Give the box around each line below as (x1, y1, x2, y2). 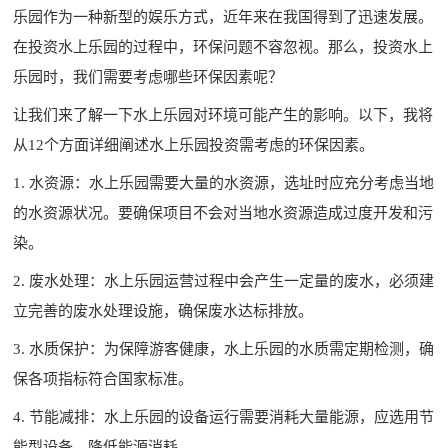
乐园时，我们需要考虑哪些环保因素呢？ (13, 68, 284, 85)
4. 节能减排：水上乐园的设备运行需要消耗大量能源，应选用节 (13, 408, 435, 425)
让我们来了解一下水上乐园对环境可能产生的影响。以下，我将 (13, 106, 434, 123)
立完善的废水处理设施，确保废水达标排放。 (13, 302, 314, 319)
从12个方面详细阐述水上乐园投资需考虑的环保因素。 (13, 136, 375, 153)
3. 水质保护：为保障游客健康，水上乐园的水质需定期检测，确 (13, 340, 435, 357)
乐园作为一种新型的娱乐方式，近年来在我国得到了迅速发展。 (13, 8, 434, 25)
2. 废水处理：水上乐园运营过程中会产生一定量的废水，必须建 (13, 272, 435, 289)
